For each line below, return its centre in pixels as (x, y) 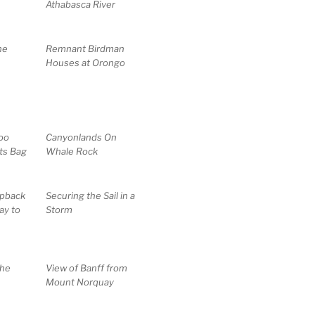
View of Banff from (87, 268)
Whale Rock (72, 152)
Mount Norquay (80, 282)
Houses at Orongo (86, 63)
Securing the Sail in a (91, 196)
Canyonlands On (82, 137)
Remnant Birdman (85, 49)
